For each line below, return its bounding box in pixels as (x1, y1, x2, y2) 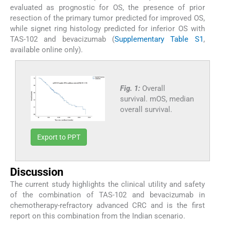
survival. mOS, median (120, 94, 194, 103)
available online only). (10, 45, 83, 54)
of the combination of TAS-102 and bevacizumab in (10, 190, 205, 200)
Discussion (10, 166, 63, 179)
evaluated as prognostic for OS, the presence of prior (10, 3, 205, 12)
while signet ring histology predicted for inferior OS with (10, 24, 205, 33)
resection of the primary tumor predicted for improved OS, (10, 13, 205, 23)
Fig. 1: (120, 83, 142, 93)
